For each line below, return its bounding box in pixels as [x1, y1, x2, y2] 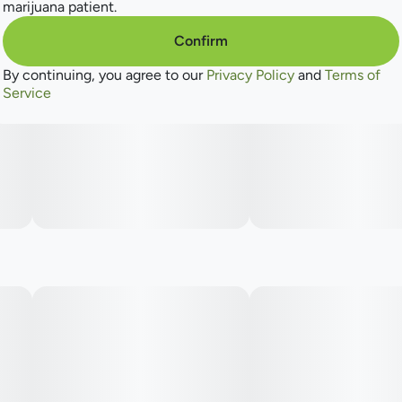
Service [3, 83, 51, 101]
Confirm [174, 31, 228, 49]
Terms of [325, 66, 380, 83]
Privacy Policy [206, 66, 294, 83]
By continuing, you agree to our [3, 66, 206, 83]
